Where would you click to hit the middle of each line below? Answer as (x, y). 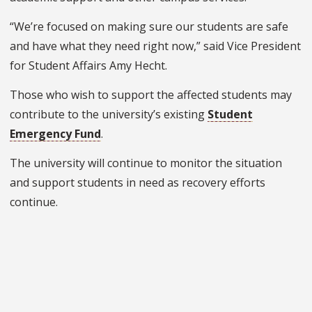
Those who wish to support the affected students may (151, 95)
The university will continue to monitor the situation (146, 163)
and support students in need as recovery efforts (138, 183)
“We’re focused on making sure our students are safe (149, 27)
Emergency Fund (55, 134)
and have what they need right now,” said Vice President (155, 46)
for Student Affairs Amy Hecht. (88, 66)
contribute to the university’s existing (109, 115)
